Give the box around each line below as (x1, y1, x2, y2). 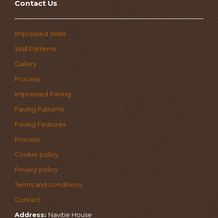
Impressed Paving (15, 90, 71, 98)
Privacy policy (15, 165, 58, 173)
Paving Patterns (15, 105, 64, 113)
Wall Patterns (15, 44, 56, 53)
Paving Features (15, 120, 66, 128)
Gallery (15, 59, 36, 68)
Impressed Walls (15, 29, 66, 37)
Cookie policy (15, 150, 58, 158)
